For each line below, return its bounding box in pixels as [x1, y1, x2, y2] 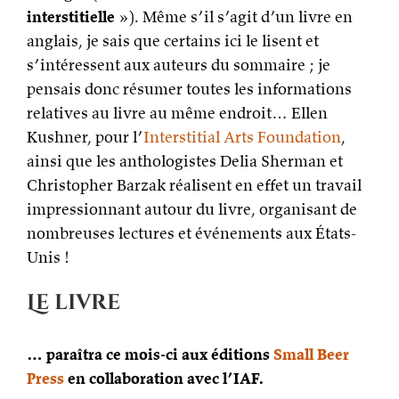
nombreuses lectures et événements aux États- [27, 223, 356, 243]
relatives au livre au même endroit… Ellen [27, 102, 328, 123]
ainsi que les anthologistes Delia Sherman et [27, 151, 343, 171]
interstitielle [27, 6, 115, 27]
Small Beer [273, 344, 349, 365]
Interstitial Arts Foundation [143, 126, 341, 147]
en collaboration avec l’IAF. [64, 368, 264, 389]
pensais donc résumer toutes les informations [27, 78, 352, 99]
